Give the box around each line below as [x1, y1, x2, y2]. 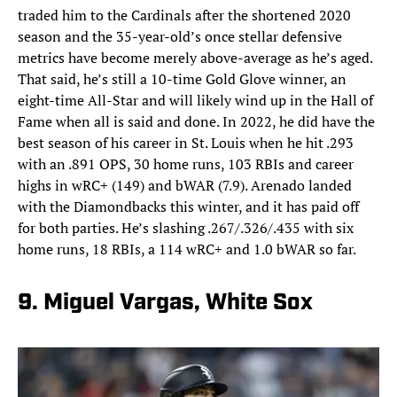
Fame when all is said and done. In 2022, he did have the [18, 112, 375, 132]
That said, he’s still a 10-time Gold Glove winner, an [18, 69, 346, 90]
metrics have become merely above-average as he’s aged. [18, 48, 372, 68]
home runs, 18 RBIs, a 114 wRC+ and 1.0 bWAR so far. [18, 239, 356, 260]
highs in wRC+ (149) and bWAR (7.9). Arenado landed [18, 175, 352, 196]
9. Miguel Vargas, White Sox [18, 292, 313, 316]
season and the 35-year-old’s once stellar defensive [18, 27, 342, 47]
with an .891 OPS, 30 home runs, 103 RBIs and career [18, 154, 354, 175]
